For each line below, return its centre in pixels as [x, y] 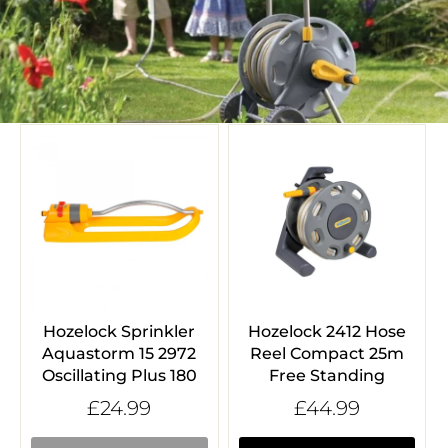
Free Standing [326, 376]
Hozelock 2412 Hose [326, 332]
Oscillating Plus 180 [119, 376]
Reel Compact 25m [326, 354]
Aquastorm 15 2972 [119, 354]
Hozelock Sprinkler [119, 332]
